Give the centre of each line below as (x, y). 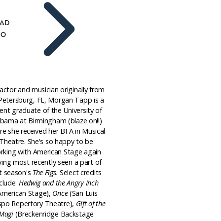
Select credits (81, 172)
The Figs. (46, 172)
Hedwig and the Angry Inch (58, 183)
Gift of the (91, 203)
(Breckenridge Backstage (54, 214)
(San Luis (83, 193)
